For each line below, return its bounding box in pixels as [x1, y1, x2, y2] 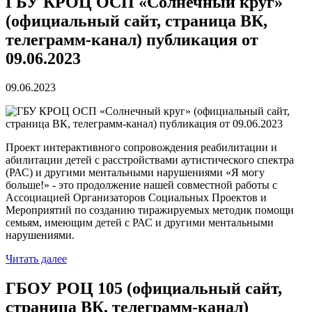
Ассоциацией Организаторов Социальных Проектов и [6, 192, 267, 204]
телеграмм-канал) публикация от [6, 30, 258, 49]
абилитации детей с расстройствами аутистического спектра [6, 154, 294, 166]
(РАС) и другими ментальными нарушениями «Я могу [6, 166, 265, 179]
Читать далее [6, 253, 67, 265]
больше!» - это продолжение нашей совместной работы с [6, 179, 277, 192]
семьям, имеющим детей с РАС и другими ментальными [6, 217, 274, 229]
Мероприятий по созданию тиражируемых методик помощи [6, 204, 294, 217]
